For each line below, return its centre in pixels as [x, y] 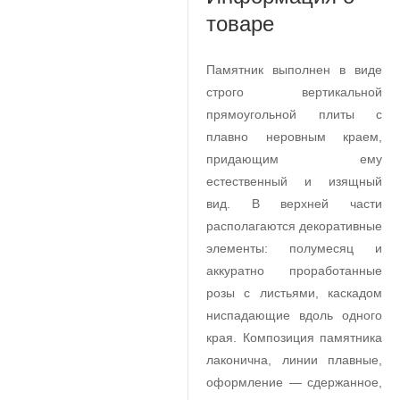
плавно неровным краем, [294, 137]
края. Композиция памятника [294, 337]
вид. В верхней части [294, 204]
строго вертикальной [294, 92]
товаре [240, 24]
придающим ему [294, 159]
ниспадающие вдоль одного [294, 315]
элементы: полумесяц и [294, 248]
